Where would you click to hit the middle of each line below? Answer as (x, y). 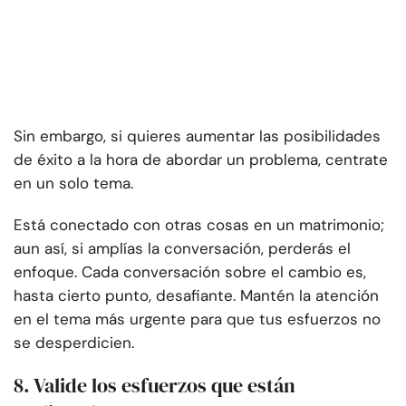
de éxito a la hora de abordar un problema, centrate (201, 160)
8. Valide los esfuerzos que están (155, 386)
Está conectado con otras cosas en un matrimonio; (199, 225)
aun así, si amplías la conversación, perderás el (182, 249)
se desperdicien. (74, 343)
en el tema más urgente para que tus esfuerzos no (197, 319)
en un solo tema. (73, 184)
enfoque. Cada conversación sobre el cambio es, (190, 272)
